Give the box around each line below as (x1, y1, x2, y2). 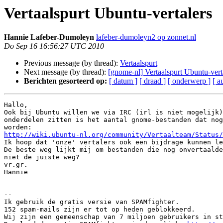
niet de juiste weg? (4, 153, 80, 161)
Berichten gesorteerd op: (24, 77, 107, 86)
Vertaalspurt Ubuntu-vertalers (4, 4, 212, 22)
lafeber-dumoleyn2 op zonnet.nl (96, 33, 196, 42)
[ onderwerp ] (168, 77, 211, 86)
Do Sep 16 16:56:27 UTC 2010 (4, 42, 104, 51)
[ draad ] (139, 77, 166, 86)
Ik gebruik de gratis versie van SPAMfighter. (4, 198, 179, 206)
